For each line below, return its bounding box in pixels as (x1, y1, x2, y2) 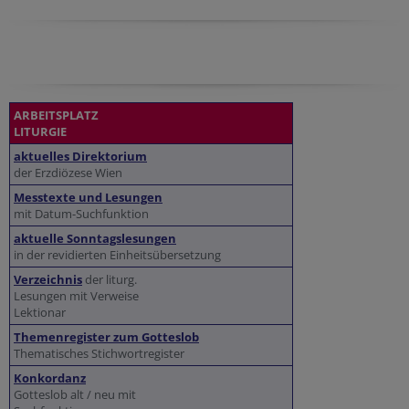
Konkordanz (14, 370, 86, 387)
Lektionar (14, 304, 66, 321)
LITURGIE (14, 123, 67, 141)
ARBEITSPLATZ (14, 107, 99, 124)
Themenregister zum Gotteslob (14, 329, 199, 346)
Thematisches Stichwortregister (14, 345, 184, 362)
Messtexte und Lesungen (14, 189, 163, 206)
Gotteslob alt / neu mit (14, 386, 136, 404)
